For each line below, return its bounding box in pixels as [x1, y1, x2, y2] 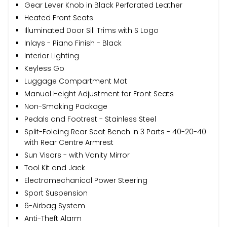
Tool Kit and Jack [24, 162, 85, 173]
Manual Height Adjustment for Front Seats [24, 88, 174, 99]
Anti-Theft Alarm [24, 213, 82, 223]
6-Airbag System [24, 200, 85, 211]
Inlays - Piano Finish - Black [24, 37, 122, 48]
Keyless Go [24, 63, 64, 73]
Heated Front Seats [24, 12, 93, 23]
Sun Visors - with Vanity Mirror [24, 149, 130, 160]
